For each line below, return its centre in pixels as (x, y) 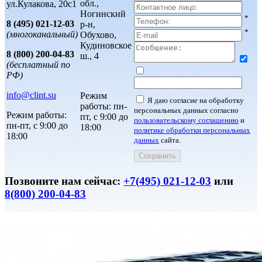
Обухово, (98, 35)
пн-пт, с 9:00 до (37, 125)
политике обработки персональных (192, 130)
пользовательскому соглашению (186, 120)
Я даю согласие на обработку (196, 101)
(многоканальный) (42, 34)
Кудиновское (106, 45)
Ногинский (103, 13)
